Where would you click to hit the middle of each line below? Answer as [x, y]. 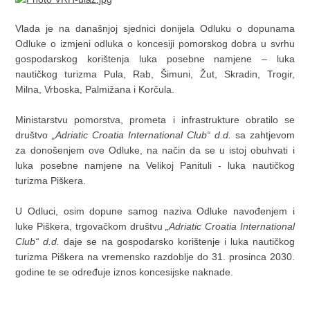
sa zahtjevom [263, 135]
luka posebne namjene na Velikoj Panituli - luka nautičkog [155, 166]
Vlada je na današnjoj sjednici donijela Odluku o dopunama [155, 29]
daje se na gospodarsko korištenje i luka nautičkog [177, 242]
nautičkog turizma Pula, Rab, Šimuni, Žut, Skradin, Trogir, [155, 74]
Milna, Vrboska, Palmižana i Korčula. [95, 90]
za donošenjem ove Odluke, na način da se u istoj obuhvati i [155, 151]
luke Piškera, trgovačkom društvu [91, 227]
